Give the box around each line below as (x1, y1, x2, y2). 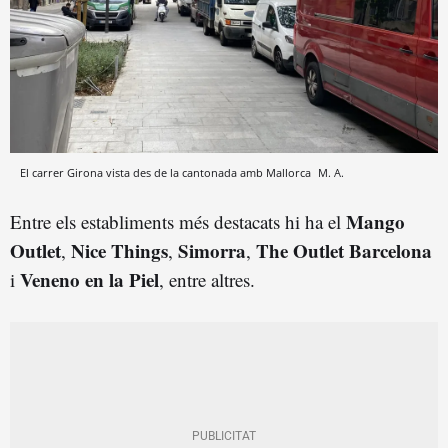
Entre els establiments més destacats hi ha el (10, 208, 346, 234)
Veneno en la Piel (20, 265, 159, 293)
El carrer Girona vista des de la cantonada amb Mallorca (20, 164, 314, 180)
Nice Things (71, 236, 168, 264)
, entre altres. (159, 266, 255, 292)
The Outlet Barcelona (256, 236, 432, 264)
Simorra (178, 236, 246, 264)
